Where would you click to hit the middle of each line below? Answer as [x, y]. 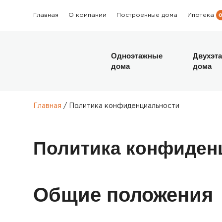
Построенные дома [147, 15]
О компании [88, 15]
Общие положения [123, 195]
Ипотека [201, 15]
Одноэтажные [137, 56]
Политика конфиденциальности [124, 106]
